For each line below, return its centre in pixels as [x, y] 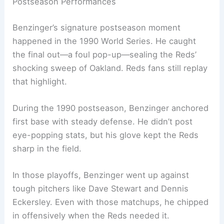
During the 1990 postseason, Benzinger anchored [111, 108]
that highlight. [40, 81]
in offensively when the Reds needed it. [91, 216]
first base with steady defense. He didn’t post [103, 122]
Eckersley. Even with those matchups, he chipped [111, 202]
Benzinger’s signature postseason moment [97, 27]
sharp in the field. [47, 149]
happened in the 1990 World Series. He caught [104, 41]
